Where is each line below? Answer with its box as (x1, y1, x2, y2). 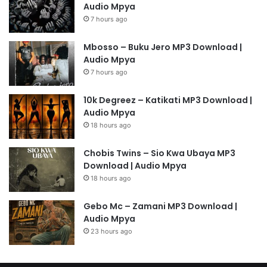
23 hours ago (91, 226, 132, 235)
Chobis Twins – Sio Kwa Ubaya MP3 (83, 147, 235, 159)
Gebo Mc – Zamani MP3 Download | (83, 200, 237, 212)
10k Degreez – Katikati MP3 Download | (83, 94, 252, 106)
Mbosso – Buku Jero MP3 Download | (83, 41, 242, 53)
